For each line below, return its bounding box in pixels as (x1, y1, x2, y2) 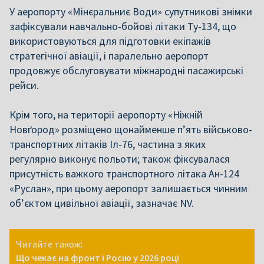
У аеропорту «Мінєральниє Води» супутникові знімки (9, 5, 252, 18)
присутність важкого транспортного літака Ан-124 (9, 167, 239, 180)
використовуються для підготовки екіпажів (9, 34, 211, 48)
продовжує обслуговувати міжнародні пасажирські (9, 64, 243, 77)
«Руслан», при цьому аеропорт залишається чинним (9, 181, 247, 195)
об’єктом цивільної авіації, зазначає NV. (9, 196, 194, 210)
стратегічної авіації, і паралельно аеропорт (9, 49, 209, 62)
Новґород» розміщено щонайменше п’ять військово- (9, 123, 252, 136)
